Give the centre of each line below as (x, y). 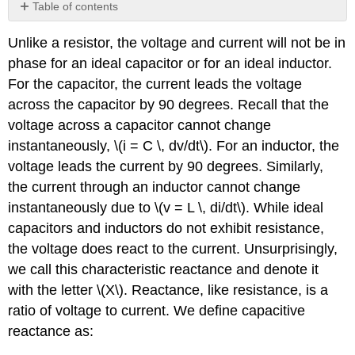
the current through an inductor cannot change (155, 187)
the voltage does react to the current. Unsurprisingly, (173, 249)
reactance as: (51, 332)
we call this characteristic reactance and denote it (164, 270)
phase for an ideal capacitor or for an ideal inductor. (170, 64)
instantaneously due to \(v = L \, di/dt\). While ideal (166, 208)
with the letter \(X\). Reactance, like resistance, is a (168, 290)
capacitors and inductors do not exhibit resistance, (166, 229)
